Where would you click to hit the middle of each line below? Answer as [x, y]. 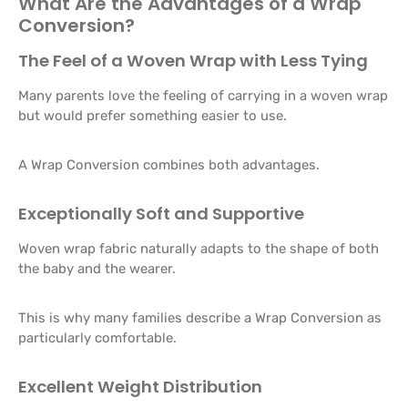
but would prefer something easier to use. [153, 116]
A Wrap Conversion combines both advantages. [169, 165]
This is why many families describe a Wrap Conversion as [200, 318]
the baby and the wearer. [97, 269]
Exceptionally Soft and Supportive [161, 214]
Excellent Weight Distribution [140, 387]
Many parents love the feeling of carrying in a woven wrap [203, 96]
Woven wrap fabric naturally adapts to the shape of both [199, 249]
